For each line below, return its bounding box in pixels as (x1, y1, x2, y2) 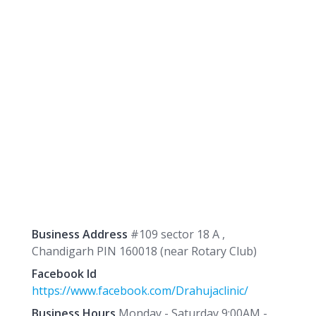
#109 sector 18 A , (127, 226, 225, 243)
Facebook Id (31, 266, 97, 282)
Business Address (31, 226, 128, 243)
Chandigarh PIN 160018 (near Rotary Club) (31, 243, 257, 260)
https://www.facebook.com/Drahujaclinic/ (31, 283, 248, 299)
